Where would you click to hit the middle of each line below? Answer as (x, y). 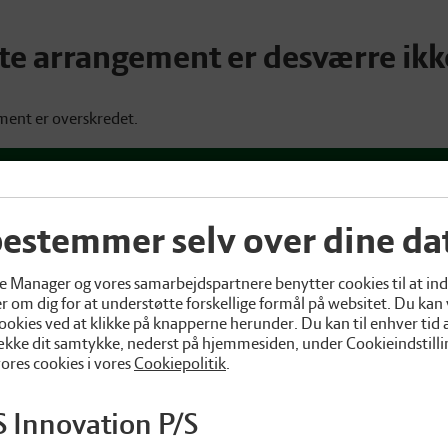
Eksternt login (214, 190)
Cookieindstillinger (82, 190)
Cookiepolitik (180, 362)
